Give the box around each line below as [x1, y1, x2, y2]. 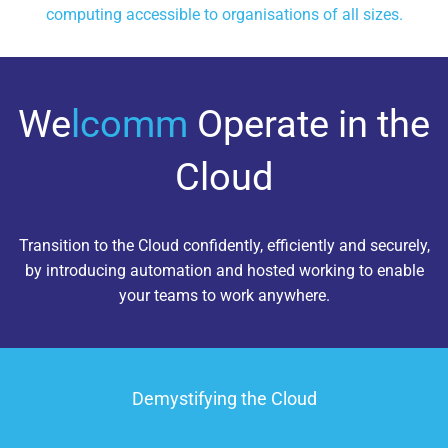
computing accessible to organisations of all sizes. [45, 5, 403, 25]
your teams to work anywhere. [118, 286, 330, 306]
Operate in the [188, 101, 430, 147]
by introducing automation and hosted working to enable [24, 261, 424, 281]
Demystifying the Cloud [131, 388, 317, 410]
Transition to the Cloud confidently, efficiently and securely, [18, 236, 430, 256]
